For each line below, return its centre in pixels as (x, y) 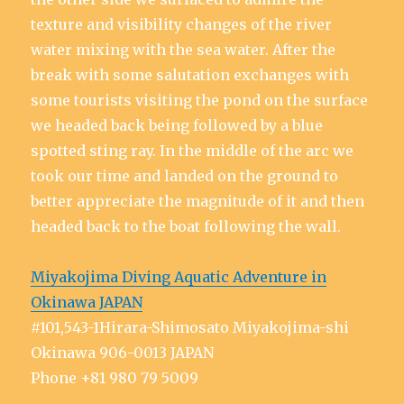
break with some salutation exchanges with (190, 75)
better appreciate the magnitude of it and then (198, 201)
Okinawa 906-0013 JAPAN (123, 353)
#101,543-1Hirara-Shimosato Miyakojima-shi (190, 327)
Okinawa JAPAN (87, 302)
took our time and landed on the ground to (185, 176)
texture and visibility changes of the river (182, 24)
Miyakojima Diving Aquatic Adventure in (179, 277)
